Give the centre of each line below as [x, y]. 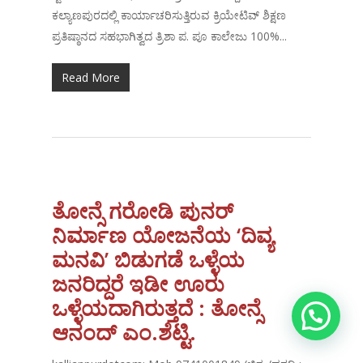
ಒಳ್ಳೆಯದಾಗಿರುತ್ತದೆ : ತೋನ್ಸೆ [157, 308]
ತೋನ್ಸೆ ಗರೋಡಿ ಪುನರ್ [143, 211]
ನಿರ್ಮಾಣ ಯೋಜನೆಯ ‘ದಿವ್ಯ [163, 235]
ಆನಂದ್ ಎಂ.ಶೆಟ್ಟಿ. [124, 333]
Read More [91, 78]
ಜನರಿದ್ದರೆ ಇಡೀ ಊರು [139, 284]
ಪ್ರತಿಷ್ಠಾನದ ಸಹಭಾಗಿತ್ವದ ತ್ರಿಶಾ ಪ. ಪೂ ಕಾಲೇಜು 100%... [170, 36]
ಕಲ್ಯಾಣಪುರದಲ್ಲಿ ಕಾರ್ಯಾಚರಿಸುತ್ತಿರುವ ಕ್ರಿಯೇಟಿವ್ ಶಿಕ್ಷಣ [169, 15]
